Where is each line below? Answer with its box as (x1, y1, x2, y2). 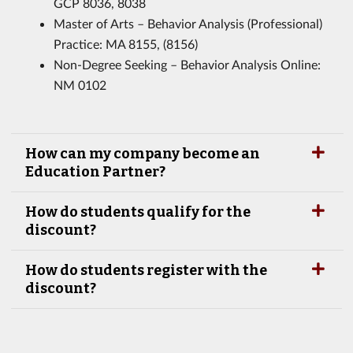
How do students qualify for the (25, 203, 251, 221)
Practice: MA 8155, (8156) (54, 36, 198, 51)
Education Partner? (25, 162, 165, 180)
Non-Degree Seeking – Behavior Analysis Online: (54, 57, 321, 72)
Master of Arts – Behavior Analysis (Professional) (54, 16, 322, 31)
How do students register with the (25, 261, 267, 279)
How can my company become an (25, 144, 260, 162)
